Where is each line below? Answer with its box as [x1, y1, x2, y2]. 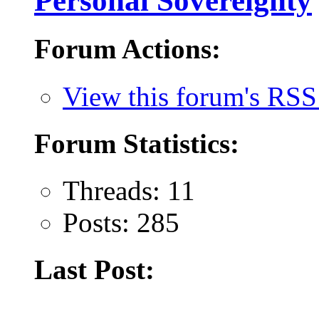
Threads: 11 [63, 175, 195, 206]
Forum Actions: [34, 33, 221, 65]
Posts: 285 [63, 207, 179, 239]
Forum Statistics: [34, 127, 239, 159]
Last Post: [34, 254, 155, 286]
